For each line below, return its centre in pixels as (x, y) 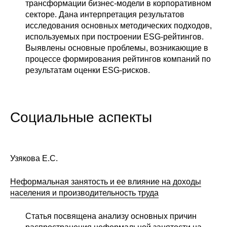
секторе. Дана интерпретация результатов (105, 14)
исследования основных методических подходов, (119, 25)
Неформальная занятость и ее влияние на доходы (106, 181)
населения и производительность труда (84, 193)
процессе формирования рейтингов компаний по (118, 59)
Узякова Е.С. (34, 158)
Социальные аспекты (81, 117)
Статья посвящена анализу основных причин (111, 216)
